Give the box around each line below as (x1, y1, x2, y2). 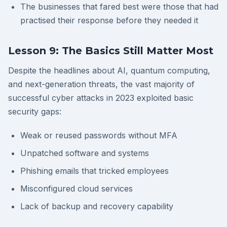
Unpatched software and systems (20, 148, 149, 158)
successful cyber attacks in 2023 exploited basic (8, 93, 194, 103)
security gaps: (8, 106, 61, 117)
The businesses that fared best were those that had (20, 2, 218, 12)
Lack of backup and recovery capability (20, 201, 173, 211)
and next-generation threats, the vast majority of (8, 79, 195, 89)
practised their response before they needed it (20, 15, 198, 25)
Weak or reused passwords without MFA (20, 130, 177, 140)
